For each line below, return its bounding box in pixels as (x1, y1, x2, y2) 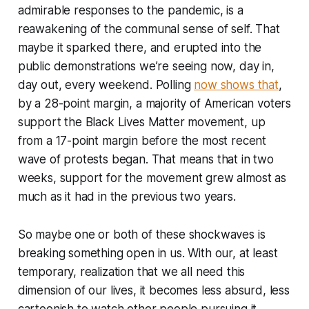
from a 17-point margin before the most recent (17, 133, 267, 148)
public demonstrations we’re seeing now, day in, (17, 59, 275, 73)
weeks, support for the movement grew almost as (17, 170, 286, 185)
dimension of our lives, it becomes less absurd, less (17, 283, 290, 297)
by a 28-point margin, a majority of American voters (17, 96, 292, 110)
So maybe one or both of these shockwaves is (17, 227, 266, 241)
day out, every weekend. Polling (17, 77, 195, 92)
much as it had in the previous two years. (17, 189, 236, 203)
